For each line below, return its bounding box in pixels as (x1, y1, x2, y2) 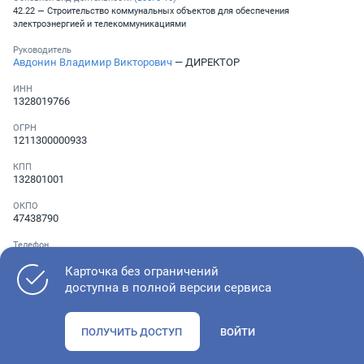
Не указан (13, 250, 63, 263)
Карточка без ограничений (65, 263, 219, 279)
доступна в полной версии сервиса (65, 279, 271, 295)
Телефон (13, 239, 49, 250)
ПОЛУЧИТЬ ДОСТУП (81, 325, 182, 338)
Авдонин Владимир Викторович (13, 55, 172, 68)
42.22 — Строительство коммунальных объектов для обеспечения (13, 5, 289, 16)
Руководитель (13, 44, 71, 55)
